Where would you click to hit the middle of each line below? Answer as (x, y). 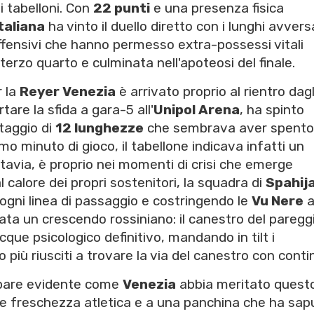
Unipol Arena (197, 110)
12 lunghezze (100, 128)
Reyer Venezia (68, 92)
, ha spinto (272, 110)
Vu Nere (278, 201)
